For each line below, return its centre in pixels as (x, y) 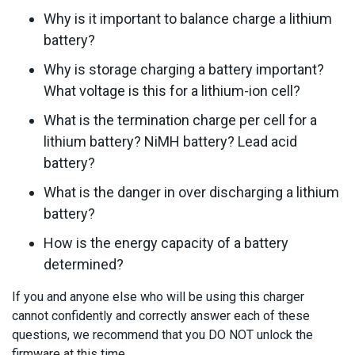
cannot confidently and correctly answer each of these (161, 316)
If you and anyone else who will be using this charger (158, 297)
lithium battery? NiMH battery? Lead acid (170, 141)
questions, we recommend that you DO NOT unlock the (162, 335)
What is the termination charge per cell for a (180, 120)
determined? (84, 264)
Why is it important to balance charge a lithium (188, 19)
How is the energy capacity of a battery (166, 243)
